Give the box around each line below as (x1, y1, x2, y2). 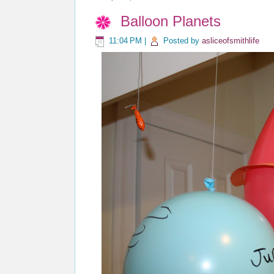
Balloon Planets (120, 13, 221, 30)
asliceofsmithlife (202, 36, 259, 46)
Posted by (163, 36, 202, 46)
